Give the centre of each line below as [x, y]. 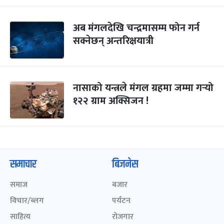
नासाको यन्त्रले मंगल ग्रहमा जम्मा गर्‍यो [143, 88]
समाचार [23, 164]
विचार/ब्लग [27, 201]
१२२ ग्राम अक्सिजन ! [111, 101]
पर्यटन [121, 201]
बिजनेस [125, 164]
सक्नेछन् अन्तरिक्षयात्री [113, 41]
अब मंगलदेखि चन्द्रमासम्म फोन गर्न [136, 28]
